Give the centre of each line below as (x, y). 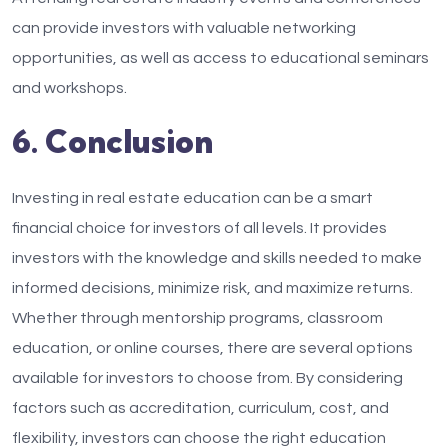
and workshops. (69, 88)
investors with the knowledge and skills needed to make (217, 258)
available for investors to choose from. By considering (207, 378)
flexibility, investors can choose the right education (199, 438)
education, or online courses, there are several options (212, 348)
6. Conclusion (112, 141)
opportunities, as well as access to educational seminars (220, 58)
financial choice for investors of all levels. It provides (199, 228)
